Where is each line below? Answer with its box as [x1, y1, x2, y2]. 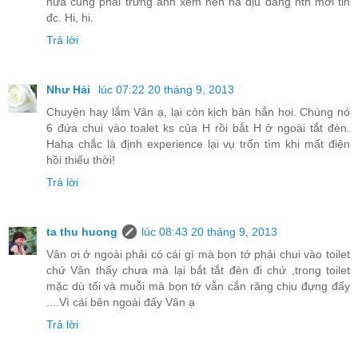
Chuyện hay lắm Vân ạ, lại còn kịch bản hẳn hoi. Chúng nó [46, 105, 350, 119]
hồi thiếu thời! [46, 153, 115, 167]
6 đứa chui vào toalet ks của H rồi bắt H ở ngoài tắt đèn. [46, 121, 350, 135]
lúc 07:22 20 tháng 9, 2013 [98, 83, 234, 97]
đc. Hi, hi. [46, 11, 93, 25]
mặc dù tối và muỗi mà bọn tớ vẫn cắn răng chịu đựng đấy [46, 280, 350, 293]
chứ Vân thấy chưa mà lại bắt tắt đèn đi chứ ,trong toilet [46, 264, 350, 277]
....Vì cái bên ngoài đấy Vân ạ [46, 296, 195, 309]
